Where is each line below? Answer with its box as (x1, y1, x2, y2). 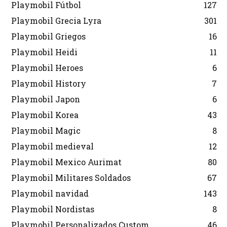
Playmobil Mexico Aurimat (11, 156, 122, 167)
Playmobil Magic (11, 125, 81, 136)
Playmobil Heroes (11, 62, 83, 73)
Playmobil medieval (11, 140, 94, 152)
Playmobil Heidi (11, 46, 78, 57)
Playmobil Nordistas (11, 203, 94, 214)
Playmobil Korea (11, 109, 79, 120)
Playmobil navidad (11, 187, 89, 199)
